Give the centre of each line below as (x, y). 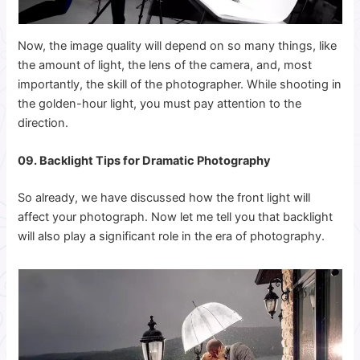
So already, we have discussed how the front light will (164, 197)
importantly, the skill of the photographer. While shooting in (180, 84)
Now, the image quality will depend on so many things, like (178, 45)
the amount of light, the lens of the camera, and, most (165, 65)
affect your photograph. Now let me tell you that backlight (176, 217)
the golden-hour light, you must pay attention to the (160, 103)
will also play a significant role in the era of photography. (172, 236)
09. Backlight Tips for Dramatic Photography (145, 160)
